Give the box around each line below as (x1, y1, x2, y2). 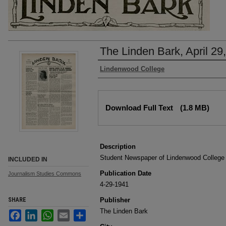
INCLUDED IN (8, 156, 47, 163)
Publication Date (100, 169, 151, 177)
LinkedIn (37, 209, 62, 217)
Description (100, 143, 136, 150)
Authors (98, 64, 128, 76)
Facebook (21, 209, 50, 217)
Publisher (100, 196, 130, 204)
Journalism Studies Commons (8, 171, 81, 177)
